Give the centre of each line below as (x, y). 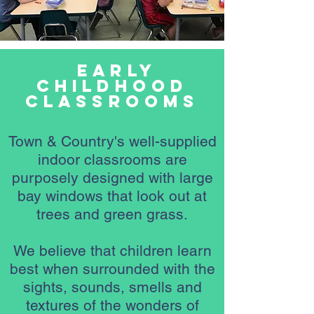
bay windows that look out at (112, 196)
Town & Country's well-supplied (112, 141)
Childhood (112, 86)
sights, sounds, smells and (112, 287)
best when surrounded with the (112, 269)
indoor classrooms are (112, 159)
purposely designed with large (112, 178)
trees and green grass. (112, 214)
